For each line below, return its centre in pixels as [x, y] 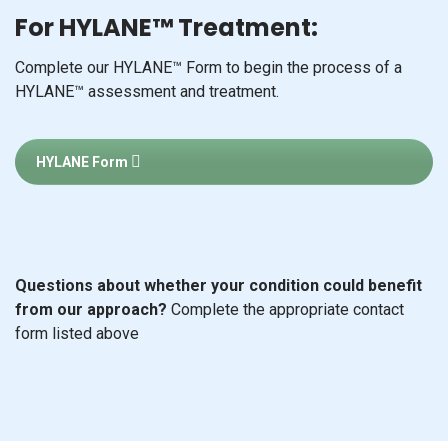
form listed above [77, 334]
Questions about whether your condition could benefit [218, 286]
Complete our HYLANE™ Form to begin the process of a [208, 68]
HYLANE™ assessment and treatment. [147, 92]
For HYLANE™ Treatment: [166, 28]
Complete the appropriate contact [287, 310]
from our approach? [93, 310]
